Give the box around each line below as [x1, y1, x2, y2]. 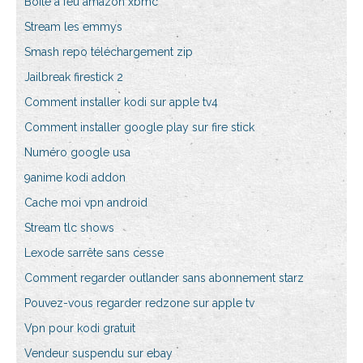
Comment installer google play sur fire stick [24, 121, 254, 135]
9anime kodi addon [24, 171, 126, 185]
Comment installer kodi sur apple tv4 [24, 96, 218, 109]
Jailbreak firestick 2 [24, 70, 123, 84]
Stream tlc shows [24, 221, 114, 235]
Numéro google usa [24, 146, 130, 160]
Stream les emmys [24, 20, 122, 34]
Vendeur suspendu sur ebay [24, 347, 173, 361]
